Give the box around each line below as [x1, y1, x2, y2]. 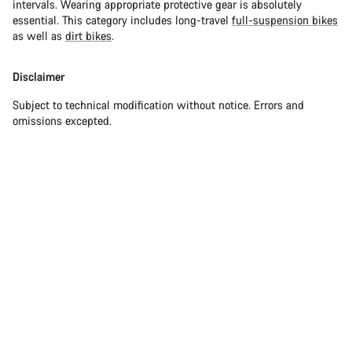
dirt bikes [65, 28, 112, 44]
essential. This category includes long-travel [13, 13, 232, 28]
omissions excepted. [13, 113, 112, 129]
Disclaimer [13, 69, 64, 85]
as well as [13, 28, 65, 44]
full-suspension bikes [232, 13, 338, 28]
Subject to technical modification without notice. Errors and [13, 97, 304, 113]
